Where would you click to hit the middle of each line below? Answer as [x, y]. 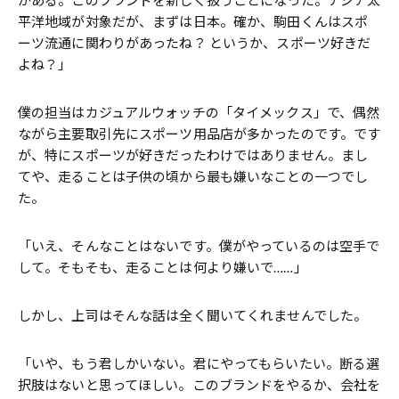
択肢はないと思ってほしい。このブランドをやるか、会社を [199, 385]
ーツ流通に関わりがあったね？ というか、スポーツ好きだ [195, 43]
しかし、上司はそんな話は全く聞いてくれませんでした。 [193, 315]
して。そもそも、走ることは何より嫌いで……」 [163, 267]
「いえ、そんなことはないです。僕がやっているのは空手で [199, 246]
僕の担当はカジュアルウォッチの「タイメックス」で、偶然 [199, 112]
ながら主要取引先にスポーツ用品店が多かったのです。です [199, 134]
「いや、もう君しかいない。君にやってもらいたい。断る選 [199, 363]
